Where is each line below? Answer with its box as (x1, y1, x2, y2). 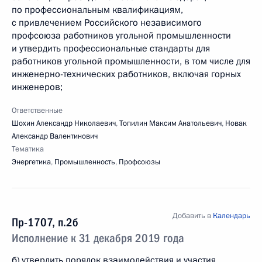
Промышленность (54, 157, 115, 167)
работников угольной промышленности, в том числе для (12, 55, 250, 68)
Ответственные (12, 105, 63, 116)
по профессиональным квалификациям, (12, 4, 183, 16)
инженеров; (12, 81, 63, 94)
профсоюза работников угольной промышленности (12, 29, 231, 42)
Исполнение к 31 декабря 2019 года (12, 231, 184, 245)
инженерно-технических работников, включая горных (12, 68, 241, 81)
